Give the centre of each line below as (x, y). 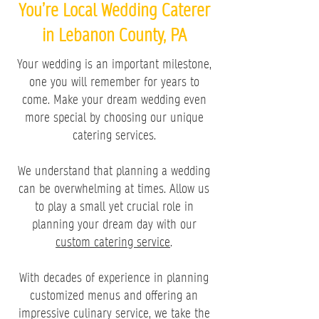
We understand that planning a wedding (114, 171)
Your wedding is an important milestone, (114, 64)
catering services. (114, 135)
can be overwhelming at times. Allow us (114, 188)
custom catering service (113, 242)
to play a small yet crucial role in (114, 206)
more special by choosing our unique (114, 117)
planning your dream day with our (114, 224)
